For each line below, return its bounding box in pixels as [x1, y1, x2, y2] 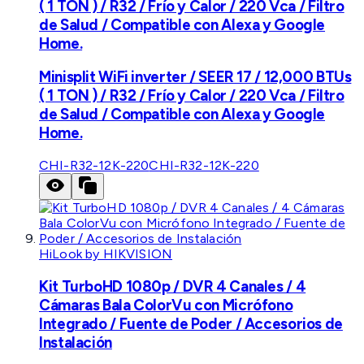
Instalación [39, 332, 112, 352]
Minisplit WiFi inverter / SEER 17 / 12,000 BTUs [39, 67, 352, 87]
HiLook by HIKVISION [39, 246, 173, 262]
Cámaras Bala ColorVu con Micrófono [39, 295, 293, 314]
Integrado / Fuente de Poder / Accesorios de [39, 314, 343, 333]
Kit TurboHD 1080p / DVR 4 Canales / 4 [39, 276, 306, 296]
